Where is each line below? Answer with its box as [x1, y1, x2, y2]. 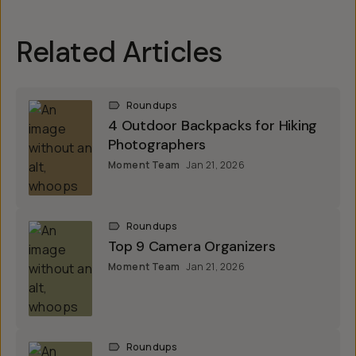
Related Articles [16, 33, 222, 71]
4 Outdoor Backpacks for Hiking [108, 115, 318, 135]
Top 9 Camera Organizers [108, 236, 276, 256]
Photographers [108, 134, 207, 154]
